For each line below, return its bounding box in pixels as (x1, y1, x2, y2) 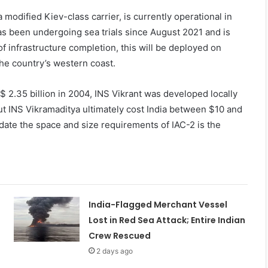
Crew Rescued (88, 229, 151, 242)
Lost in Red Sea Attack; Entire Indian (88, 214, 245, 226)
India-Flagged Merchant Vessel (88, 198, 227, 211)
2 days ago (96, 246, 133, 255)
